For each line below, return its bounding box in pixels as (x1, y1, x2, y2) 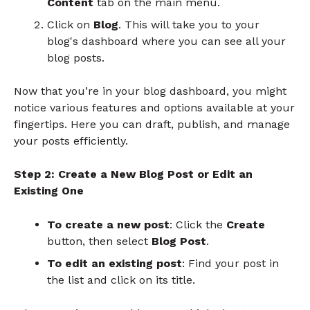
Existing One (14, 184, 84, 198)
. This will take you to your (118, 17, 259, 31)
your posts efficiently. (14, 134, 128, 147)
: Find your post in (182, 257, 279, 271)
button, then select (47, 235, 152, 248)
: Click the (170, 218, 226, 232)
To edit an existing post (47, 257, 182, 271)
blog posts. (47, 51, 104, 64)
